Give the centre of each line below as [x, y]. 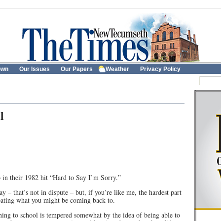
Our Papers [77, 69]
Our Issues [35, 69]
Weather [117, 69]
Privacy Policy [160, 69]
